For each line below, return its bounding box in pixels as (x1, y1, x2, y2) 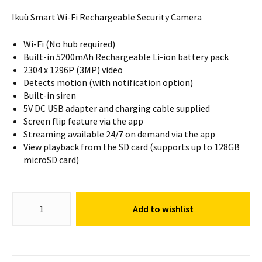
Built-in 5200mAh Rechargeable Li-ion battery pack (23, 51, 229, 63)
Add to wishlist (133, 203, 194, 215)
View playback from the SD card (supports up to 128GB (23, 141, 240, 153)
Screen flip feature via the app (23, 115, 143, 127)
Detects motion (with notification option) (23, 77, 193, 88)
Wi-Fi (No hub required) (23, 38, 115, 50)
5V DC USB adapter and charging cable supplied (23, 102, 210, 114)
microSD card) (23, 154, 79, 166)
